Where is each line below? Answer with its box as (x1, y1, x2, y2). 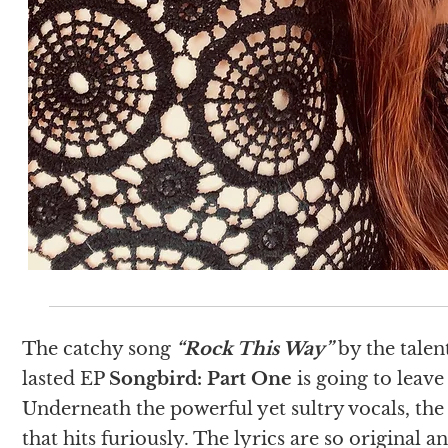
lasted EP (22, 367, 109, 390)
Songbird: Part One (109, 367, 297, 390)
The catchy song (22, 337, 176, 360)
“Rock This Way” (176, 337, 333, 360)
